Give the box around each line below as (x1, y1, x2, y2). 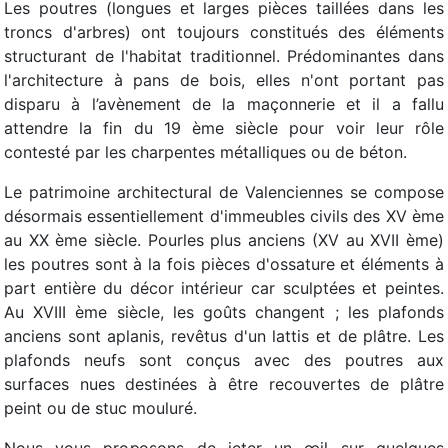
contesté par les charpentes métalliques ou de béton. (4, 142, 407, 162)
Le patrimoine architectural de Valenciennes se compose (4, 182, 444, 202)
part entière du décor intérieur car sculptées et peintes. (4, 278, 444, 298)
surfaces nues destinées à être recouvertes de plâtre (4, 374, 444, 394)
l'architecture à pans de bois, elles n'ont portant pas (4, 70, 444, 90)
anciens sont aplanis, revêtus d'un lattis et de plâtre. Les (4, 326, 444, 346)
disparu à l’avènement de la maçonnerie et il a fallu (4, 94, 444, 114)
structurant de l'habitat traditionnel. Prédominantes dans (4, 46, 444, 66)
